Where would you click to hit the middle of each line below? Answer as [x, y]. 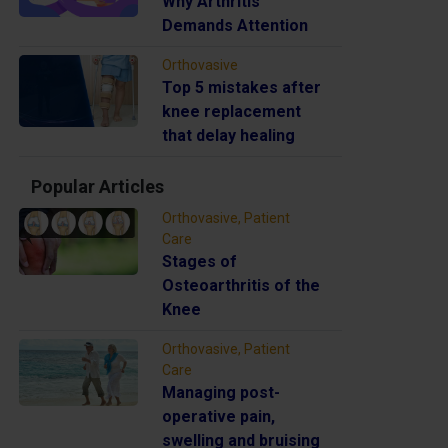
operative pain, [219, 416]
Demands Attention [235, 25]
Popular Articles [97, 186]
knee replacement [232, 111]
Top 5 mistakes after [242, 87]
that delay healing [229, 135]
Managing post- [221, 392]
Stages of [200, 261]
